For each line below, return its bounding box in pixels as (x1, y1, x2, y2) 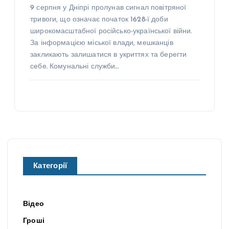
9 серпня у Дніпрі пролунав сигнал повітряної (30, 4, 187, 12)
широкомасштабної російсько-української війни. (30, 28, 192, 36)
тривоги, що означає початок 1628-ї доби (30, 16, 168, 24)
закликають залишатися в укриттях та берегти (30, 51, 187, 59)
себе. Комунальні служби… (30, 63, 119, 71)
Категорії (33, 163, 67, 171)
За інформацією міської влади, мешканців (30, 39, 173, 48)
